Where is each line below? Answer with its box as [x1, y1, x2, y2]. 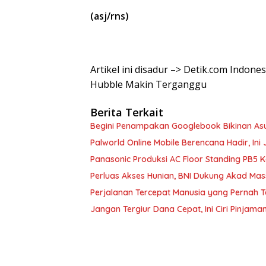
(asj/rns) [90, 9, 129, 23]
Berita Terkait [90, 104, 163, 119]
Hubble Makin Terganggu [90, 77, 207, 91]
